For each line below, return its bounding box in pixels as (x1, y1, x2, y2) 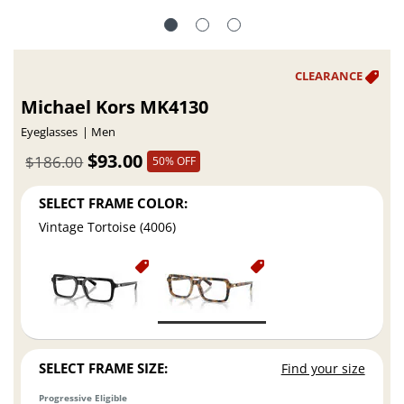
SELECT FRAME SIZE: (39, 359, 169, 378)
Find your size (280, 360, 365, 378)
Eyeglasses (21, 124, 78, 141)
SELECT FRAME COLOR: (39, 193, 188, 212)
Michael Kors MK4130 (21, 95, 209, 120)
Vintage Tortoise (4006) (39, 218, 177, 236)
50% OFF (151, 152, 196, 169)
